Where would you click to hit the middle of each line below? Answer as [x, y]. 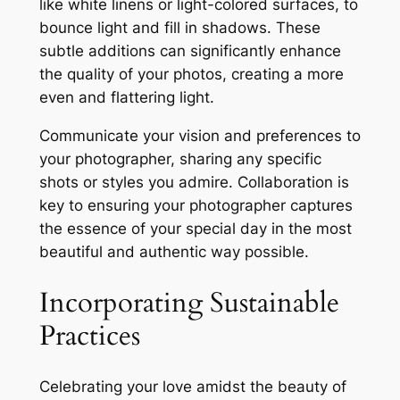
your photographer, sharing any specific [180, 158]
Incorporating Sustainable [189, 302]
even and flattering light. [126, 98]
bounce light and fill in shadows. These [179, 28]
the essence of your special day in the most [195, 228]
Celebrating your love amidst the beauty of [192, 387]
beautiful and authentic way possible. [174, 251]
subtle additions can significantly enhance [190, 51]
